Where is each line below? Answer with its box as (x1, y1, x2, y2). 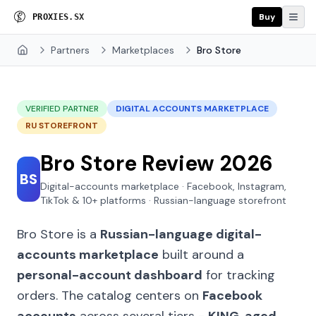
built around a (159, 246, 244, 263)
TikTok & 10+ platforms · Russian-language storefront (40, 194, 287, 207)
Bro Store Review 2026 (40, 150, 274, 177)
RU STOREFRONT (25, 120, 98, 131)
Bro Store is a (17, 226, 100, 243)
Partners (51, 44, 90, 56)
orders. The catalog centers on (17, 287, 202, 304)
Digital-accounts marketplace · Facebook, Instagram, (40, 180, 287, 193)
